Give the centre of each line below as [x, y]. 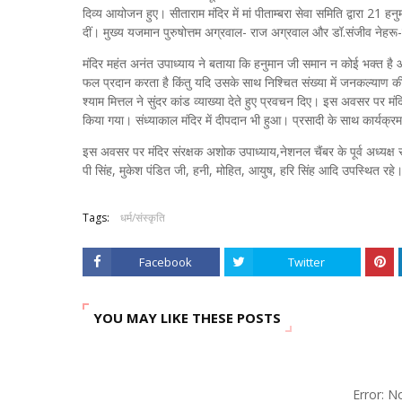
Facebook [165, 262]
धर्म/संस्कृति [143, 218]
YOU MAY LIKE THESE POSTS [187, 318]
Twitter [307, 262]
